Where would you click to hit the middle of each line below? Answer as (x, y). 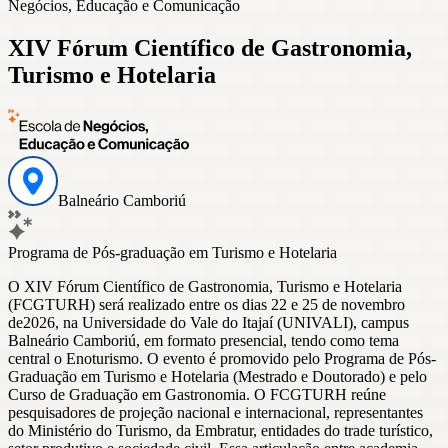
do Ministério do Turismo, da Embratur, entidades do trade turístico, (220, 430)
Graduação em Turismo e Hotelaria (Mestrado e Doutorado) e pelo (217, 376)
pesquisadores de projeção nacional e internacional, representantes (215, 412)
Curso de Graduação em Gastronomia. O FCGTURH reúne (197, 394)
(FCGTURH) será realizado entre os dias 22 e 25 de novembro (206, 304)
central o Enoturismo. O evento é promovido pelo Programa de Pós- (222, 358)
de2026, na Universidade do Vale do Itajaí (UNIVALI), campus (208, 322)
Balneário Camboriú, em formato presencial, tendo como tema (203, 340)
